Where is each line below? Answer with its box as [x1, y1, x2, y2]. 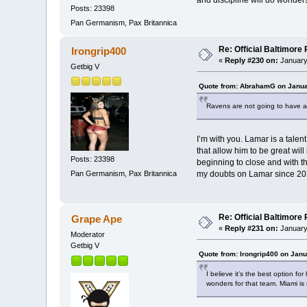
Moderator [71, 230, 106, 239]
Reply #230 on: [225, 56, 279, 65]
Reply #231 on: [225, 224, 279, 233]
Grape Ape [71, 213, 122, 225]
